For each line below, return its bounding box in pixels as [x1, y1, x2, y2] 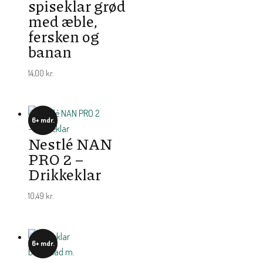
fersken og [28, 25, 99, 47]
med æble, [28, 10, 97, 32]
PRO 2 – [28, 148, 83, 170]
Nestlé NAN [28, 133, 112, 155]
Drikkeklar [28, 163, 101, 186]
